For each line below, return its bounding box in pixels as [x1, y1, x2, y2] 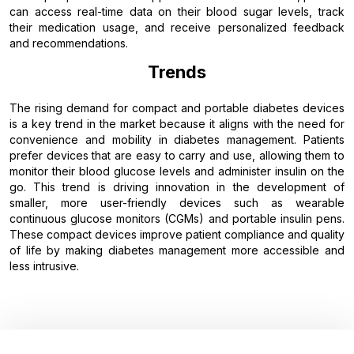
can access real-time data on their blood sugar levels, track [9, 4, 345, 18]
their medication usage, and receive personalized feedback [9, 20, 345, 34]
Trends [148, 61, 206, 82]
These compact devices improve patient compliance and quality [9, 227, 345, 241]
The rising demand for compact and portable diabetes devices [9, 100, 345, 115]
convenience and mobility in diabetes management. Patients [9, 132, 345, 146]
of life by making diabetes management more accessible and [9, 243, 345, 257]
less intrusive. [9, 258, 79, 273]
